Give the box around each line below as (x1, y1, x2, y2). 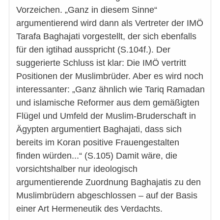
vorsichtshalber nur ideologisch (16, 164, 137, 174)
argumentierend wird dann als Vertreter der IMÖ (16, 18, 203, 28)
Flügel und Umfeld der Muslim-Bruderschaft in (16, 111, 196, 121)
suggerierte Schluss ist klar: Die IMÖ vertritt (16, 58, 186, 68)
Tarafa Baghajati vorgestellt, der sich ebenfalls (16, 31, 196, 42)
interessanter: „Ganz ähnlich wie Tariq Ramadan (16, 84, 205, 95)
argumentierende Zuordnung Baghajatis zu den (16, 177, 201, 188)
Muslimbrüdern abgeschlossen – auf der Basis (16, 191, 197, 201)
